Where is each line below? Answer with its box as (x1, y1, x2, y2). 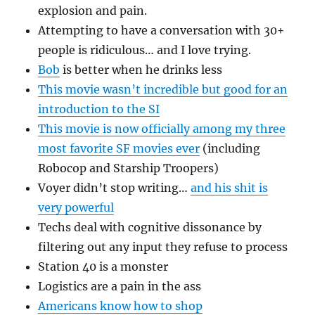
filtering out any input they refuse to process (38, 240, 288, 255)
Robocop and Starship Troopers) (38, 161, 219, 176)
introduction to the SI (38, 102, 160, 117)
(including (200, 141, 261, 156)
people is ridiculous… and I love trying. (38, 43, 252, 58)
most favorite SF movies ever (38, 141, 200, 156)
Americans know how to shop (38, 299, 203, 314)
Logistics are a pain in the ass (38, 279, 202, 294)
